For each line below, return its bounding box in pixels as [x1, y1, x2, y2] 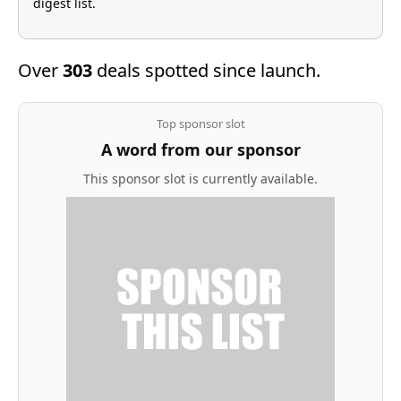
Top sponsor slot [156, 115, 245, 132]
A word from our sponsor [100, 138, 301, 160]
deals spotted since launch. [92, 57, 320, 82]
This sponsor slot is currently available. [83, 169, 318, 187]
